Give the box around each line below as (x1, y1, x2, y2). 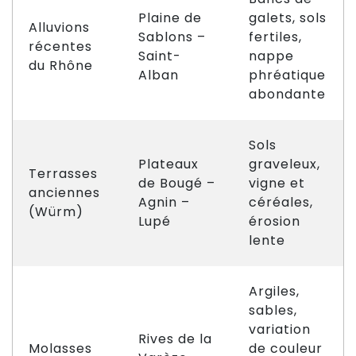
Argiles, (249, 282, 300, 300)
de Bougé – (138, 174, 215, 192)
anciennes (29, 184, 100, 202)
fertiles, (249, 28, 302, 46)
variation (249, 320, 311, 339)
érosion (249, 212, 300, 230)
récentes (29, 37, 92, 56)
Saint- (138, 47, 181, 65)
